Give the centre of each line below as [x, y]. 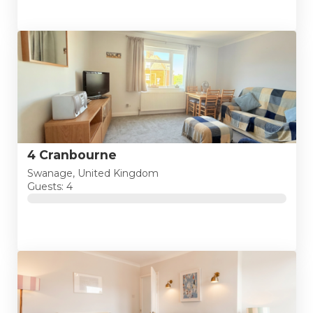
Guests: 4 [50, 187]
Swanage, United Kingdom [93, 174]
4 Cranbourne [72, 154]
